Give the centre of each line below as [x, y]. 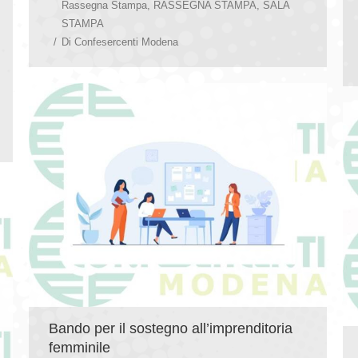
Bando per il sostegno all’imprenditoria [171, 328]
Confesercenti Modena [126, 42]
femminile [82, 347]
